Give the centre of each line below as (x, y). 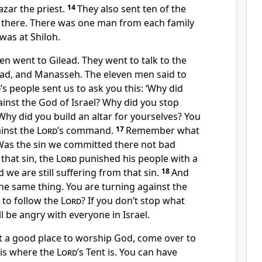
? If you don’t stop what (133, 201)
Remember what (163, 130)
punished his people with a (137, 158)
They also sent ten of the (132, 9)
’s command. (85, 130)
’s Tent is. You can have (127, 252)
